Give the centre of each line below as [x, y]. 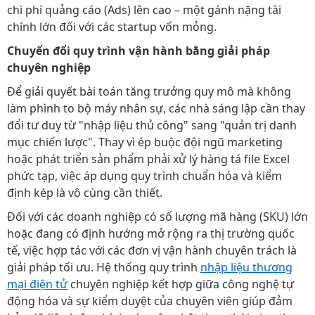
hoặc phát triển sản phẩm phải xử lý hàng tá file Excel [148, 159]
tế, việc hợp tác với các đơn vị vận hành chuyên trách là [152, 250]
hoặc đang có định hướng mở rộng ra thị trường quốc [151, 233]
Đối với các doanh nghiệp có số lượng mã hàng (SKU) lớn [157, 216]
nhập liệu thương [246, 267]
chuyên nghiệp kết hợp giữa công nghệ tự [181, 284]
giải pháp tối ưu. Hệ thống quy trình [104, 267]
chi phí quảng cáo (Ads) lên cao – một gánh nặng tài [144, 9]
